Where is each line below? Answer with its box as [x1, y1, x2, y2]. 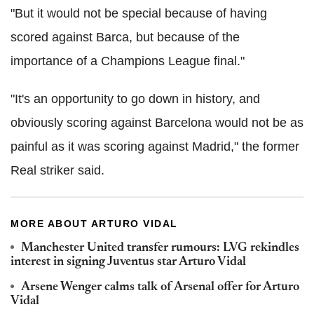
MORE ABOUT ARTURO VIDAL [11, 217, 178, 229]
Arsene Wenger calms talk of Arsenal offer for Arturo [21, 280, 299, 294]
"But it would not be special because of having [11, 6, 267, 20]
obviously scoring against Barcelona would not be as [11, 115, 303, 130]
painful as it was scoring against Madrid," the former [11, 139, 299, 153]
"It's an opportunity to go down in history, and [11, 91, 260, 106]
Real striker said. [11, 163, 104, 177]
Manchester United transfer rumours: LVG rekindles [21, 241, 299, 254]
